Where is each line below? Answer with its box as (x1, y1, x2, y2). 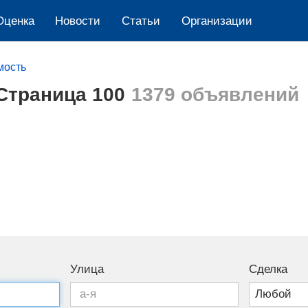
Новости (55, 14, 101, 28)
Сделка (248, 262, 287, 276)
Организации (181, 14, 252, 28)
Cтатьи (121, 14, 160, 28)
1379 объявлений (131, 82, 299, 105)
